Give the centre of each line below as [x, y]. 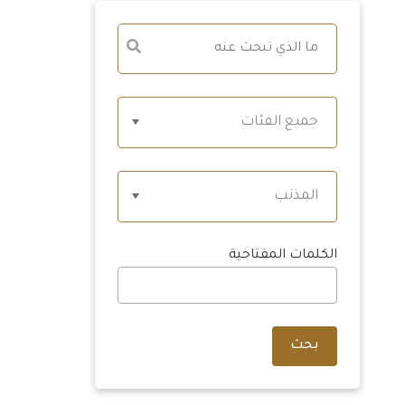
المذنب [296, 196]
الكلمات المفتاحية [283, 255]
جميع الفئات [279, 122]
